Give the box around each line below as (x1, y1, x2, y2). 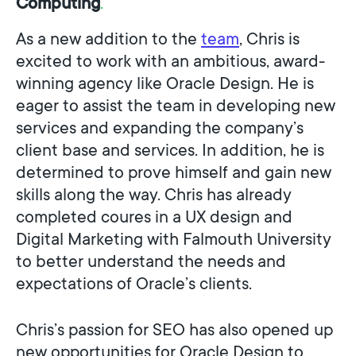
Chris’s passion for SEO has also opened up (16, 317, 333, 341)
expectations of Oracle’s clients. (16, 271, 252, 295)
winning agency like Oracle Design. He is (16, 71, 314, 95)
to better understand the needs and (16, 249, 286, 273)
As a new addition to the (16, 26, 201, 50)
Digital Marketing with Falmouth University (16, 226, 331, 250)
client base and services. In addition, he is (16, 137, 324, 161)
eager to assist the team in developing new (16, 93, 335, 117)
